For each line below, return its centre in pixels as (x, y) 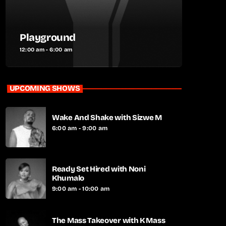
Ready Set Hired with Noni (99, 169)
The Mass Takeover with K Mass (109, 220)
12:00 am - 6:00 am (46, 49)
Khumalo (68, 178)
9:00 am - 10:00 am (81, 188)
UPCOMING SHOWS (45, 88)
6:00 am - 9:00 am (80, 128)
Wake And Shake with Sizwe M (107, 117)
